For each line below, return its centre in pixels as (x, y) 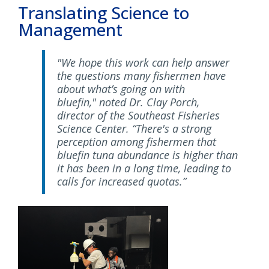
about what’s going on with (121, 89)
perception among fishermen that (137, 142)
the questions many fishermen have (141, 76)
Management (74, 30)
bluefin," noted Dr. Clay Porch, (128, 102)
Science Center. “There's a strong (134, 129)
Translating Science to (104, 13)
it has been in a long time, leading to (144, 168)
